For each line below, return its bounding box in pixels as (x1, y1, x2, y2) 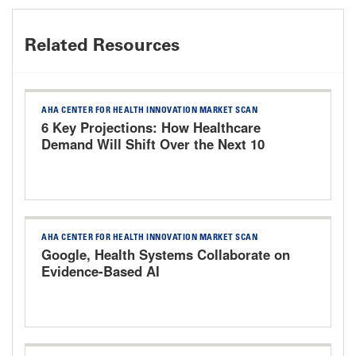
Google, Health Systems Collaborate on (41, 245, 290, 265)
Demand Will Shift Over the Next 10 (41, 134, 265, 154)
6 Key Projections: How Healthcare (41, 118, 261, 137)
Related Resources (25, 34, 180, 56)
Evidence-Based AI (41, 261, 160, 281)
